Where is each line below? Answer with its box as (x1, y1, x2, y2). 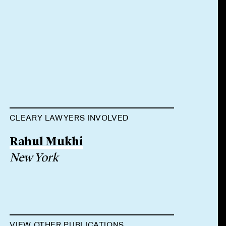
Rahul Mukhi (10, 137, 84, 148)
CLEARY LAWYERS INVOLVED (10, 113, 129, 123)
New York (10, 152, 59, 164)
